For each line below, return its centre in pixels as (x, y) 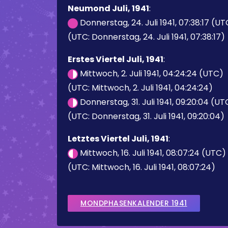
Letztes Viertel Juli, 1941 (118, 139)
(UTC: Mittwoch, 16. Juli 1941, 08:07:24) (141, 167)
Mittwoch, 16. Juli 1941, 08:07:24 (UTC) (152, 153)
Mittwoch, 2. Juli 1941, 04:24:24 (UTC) (151, 74)
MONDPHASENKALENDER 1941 (134, 203)
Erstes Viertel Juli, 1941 (116, 59)
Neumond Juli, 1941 (108, 8)
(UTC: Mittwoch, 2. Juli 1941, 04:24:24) (140, 88)
